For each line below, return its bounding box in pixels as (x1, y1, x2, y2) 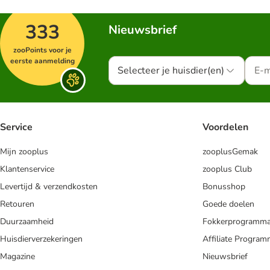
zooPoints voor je (13, 45, 72, 55)
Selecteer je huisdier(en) (118, 64, 224, 77)
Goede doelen (202, 198, 254, 210)
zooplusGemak (202, 146, 258, 158)
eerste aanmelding (10, 56, 75, 66)
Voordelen (202, 121, 248, 134)
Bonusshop (202, 181, 245, 193)
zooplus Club (202, 163, 252, 175)
